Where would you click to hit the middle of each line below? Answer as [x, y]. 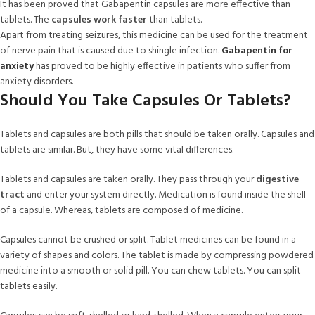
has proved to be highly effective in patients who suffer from [162, 66]
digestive [277, 179]
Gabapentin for [257, 51]
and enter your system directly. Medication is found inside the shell [166, 195]
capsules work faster [100, 20]
